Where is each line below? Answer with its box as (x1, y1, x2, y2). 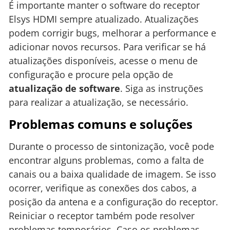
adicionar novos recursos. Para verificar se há (9, 41, 206, 53)
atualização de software (9, 82, 120, 95)
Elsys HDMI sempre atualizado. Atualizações (9, 13, 199, 26)
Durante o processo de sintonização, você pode (9, 140, 214, 152)
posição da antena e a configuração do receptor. (9, 195, 218, 208)
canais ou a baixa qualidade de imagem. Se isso (9, 167, 216, 180)
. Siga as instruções (120, 82, 203, 95)
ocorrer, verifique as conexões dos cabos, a (9, 181, 197, 194)
